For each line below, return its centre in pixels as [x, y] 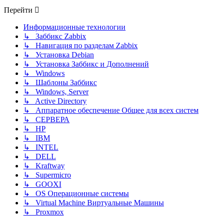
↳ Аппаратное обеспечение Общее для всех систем [111, 110]
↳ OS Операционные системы [76, 194]
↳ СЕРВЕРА [46, 120]
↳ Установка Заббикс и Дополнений [86, 64]
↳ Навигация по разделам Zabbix [81, 46]
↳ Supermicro [47, 175]
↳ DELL [40, 157]
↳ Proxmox [44, 212]
